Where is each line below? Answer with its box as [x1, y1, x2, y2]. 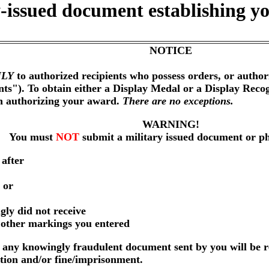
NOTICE [149, 44, 192, 56]
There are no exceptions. [122, 95, 234, 107]
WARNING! [142, 118, 199, 130]
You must [9, 131, 56, 143]
